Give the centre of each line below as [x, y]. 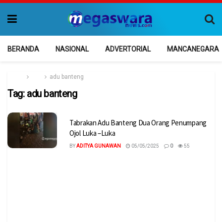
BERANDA [23, 49]
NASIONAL [72, 49]
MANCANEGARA [193, 49]
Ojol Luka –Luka [92, 133]
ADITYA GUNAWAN [99, 146]
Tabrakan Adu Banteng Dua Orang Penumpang [138, 123]
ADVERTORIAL [128, 49]
